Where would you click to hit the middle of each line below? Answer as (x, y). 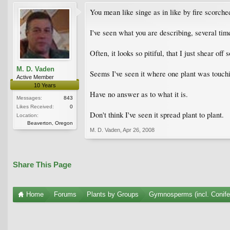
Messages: (29, 98)
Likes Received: (35, 106)
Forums (65, 194)
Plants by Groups (113, 194)
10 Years (45, 85)
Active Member (35, 77)
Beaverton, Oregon (50, 123)
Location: (27, 115)
